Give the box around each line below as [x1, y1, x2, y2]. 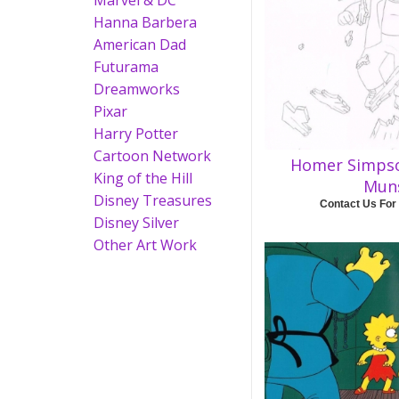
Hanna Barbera [94, 12, 197, 32]
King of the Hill [94, 168, 192, 188]
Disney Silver [94, 213, 179, 232]
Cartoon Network [94, 146, 211, 166]
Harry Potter [94, 124, 178, 143]
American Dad [94, 35, 186, 54]
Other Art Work [94, 235, 197, 255]
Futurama [94, 57, 159, 77]
